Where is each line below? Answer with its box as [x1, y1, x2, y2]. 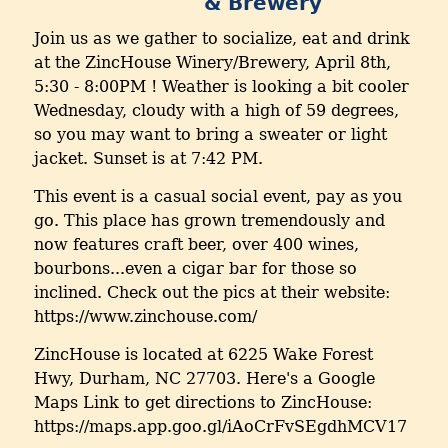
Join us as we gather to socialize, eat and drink [34, 29, 410, 49]
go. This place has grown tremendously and [34, 211, 385, 231]
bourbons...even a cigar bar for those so [34, 259, 357, 279]
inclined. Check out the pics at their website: [34, 283, 390, 303]
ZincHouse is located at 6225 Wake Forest [34, 345, 373, 365]
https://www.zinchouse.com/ [34, 307, 257, 327]
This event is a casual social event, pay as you [34, 187, 402, 207]
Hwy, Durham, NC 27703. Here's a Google [34, 369, 375, 389]
